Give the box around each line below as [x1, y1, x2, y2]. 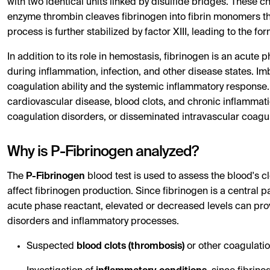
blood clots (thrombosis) [77, 242, 184, 251]
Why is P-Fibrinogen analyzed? [7, 145, 199, 159]
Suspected [27, 242, 77, 251]
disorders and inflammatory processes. [7, 217, 179, 227]
